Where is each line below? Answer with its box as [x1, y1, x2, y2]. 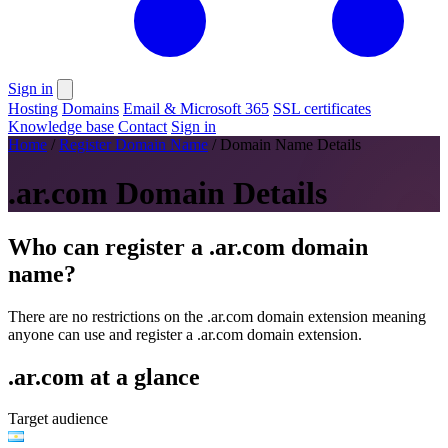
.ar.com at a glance [8, 363, 200, 390]
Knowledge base [8, 117, 114, 135]
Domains [62, 99, 119, 117]
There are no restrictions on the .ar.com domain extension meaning [8, 307, 426, 325]
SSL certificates [273, 99, 371, 117]
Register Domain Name [59, 135, 208, 153]
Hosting [8, 99, 58, 117]
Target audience [8, 410, 108, 428]
